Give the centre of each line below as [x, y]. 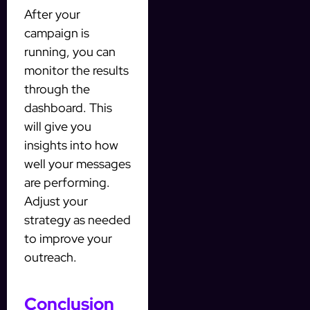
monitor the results [76, 70]
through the [57, 89]
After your [52, 14]
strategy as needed [77, 219]
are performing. [67, 182]
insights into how [71, 145]
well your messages [77, 163]
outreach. [51, 257]
